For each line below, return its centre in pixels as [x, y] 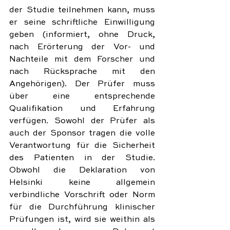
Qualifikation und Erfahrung [82, 109]
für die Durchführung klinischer [82, 207]
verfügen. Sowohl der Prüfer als [82, 121]
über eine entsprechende [82, 97]
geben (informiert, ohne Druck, [82, 35]
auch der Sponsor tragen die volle [82, 133]
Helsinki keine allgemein [82, 183]
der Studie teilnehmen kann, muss [82, 10]
